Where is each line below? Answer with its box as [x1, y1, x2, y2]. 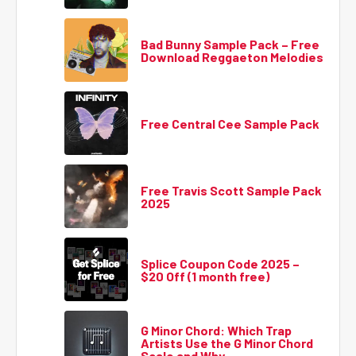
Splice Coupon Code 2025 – [141, 256, 300, 271]
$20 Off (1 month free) [141, 269, 269, 284]
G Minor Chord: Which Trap [141, 323, 292, 338]
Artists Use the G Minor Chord [141, 335, 313, 350]
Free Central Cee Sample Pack [141, 116, 319, 131]
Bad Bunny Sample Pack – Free [141, 37, 319, 52]
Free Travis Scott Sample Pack [141, 183, 322, 198]
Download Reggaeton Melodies [141, 49, 323, 64]
